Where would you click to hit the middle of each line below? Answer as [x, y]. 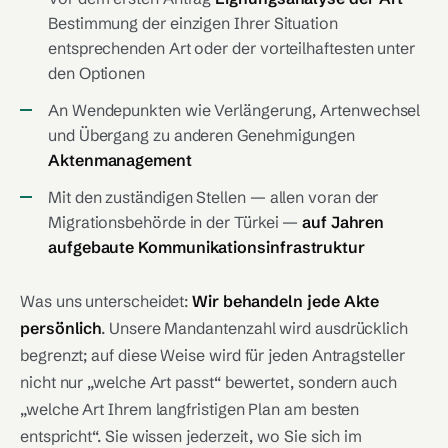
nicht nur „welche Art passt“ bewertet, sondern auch [208, 382]
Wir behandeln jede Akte [286, 301]
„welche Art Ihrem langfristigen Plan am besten [190, 409]
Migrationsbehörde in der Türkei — [175, 222]
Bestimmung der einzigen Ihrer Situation [193, 23]
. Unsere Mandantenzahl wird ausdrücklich [255, 328]
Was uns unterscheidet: [106, 301]
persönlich [61, 328]
